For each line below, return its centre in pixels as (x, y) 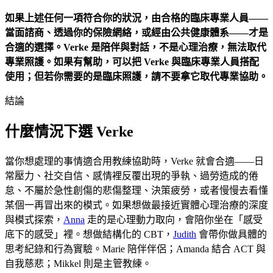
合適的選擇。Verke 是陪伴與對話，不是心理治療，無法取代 (136, 48)
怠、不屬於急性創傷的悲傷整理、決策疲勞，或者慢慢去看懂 (136, 190)
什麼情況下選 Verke (69, 132)
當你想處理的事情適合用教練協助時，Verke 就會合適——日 (134, 161)
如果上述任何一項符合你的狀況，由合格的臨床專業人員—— (136, 18)
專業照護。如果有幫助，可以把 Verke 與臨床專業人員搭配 (132, 62)
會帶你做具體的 (232, 234)
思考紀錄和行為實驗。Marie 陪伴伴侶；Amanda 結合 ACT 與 (135, 249)
